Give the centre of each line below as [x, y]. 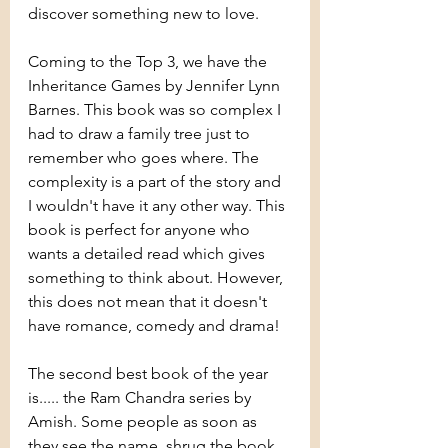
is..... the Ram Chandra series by [141, 398]
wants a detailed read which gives [148, 254]
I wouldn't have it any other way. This [158, 206]
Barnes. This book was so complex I [156, 110]
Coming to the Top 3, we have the [149, 62]
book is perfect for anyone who [141, 230]
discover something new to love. [143, 14]
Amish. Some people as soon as [144, 422]
